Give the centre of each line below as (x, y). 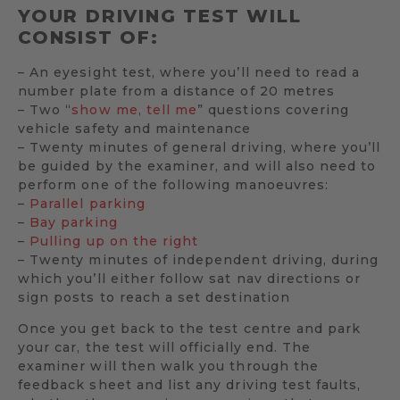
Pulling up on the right (114, 241)
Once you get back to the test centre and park (190, 328)
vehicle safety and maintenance (135, 128)
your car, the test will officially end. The (165, 347)
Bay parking (74, 222)
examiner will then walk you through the (168, 366)
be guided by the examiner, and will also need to (197, 166)
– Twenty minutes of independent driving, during (199, 259)
